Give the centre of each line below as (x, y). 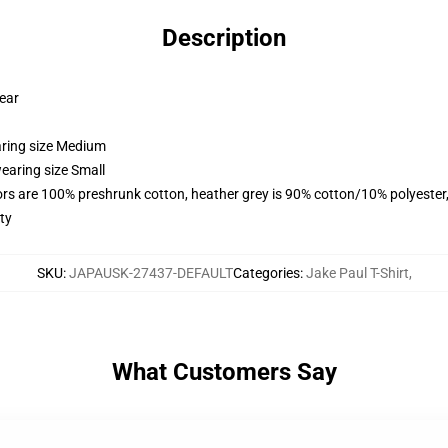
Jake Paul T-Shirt (357, 273)
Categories (266, 273)
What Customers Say (224, 372)
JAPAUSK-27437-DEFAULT (150, 273)
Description (224, 38)
